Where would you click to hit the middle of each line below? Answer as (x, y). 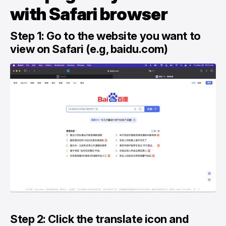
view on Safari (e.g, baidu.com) (89, 49)
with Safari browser (89, 14)
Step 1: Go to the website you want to (105, 36)
